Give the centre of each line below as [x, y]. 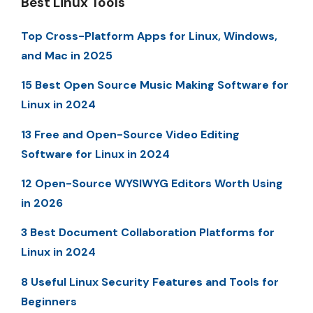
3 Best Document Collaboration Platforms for [148, 233]
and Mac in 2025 [67, 55]
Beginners [49, 301]
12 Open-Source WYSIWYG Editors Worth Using [152, 184]
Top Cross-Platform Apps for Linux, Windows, [149, 36]
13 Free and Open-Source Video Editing [130, 134]
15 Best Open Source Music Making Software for [155, 85]
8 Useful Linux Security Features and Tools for [150, 282]
